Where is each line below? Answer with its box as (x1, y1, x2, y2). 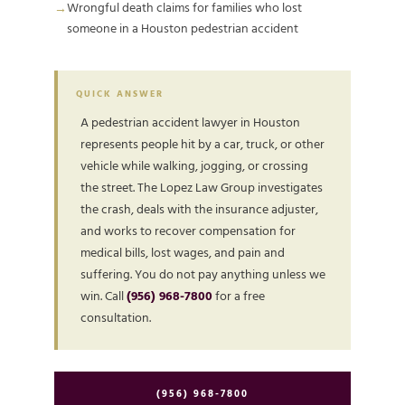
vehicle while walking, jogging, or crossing (80, 157, 308, 175)
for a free (212, 287, 265, 306)
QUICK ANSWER (76, 87, 164, 100)
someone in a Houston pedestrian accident (67, 20, 298, 38)
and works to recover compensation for (80, 222, 296, 240)
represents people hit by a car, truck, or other (80, 136, 325, 154)
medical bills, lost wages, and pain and (80, 244, 285, 262)
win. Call (80, 287, 127, 306)
